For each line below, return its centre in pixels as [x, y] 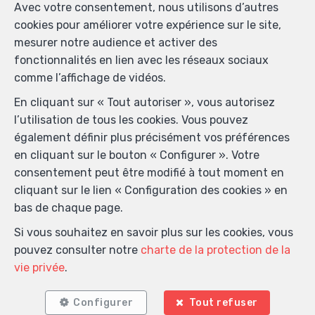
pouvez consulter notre [77, 250]
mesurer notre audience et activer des [116, 43]
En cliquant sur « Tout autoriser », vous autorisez [144, 102]
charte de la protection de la [216, 250]
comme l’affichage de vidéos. [90, 78]
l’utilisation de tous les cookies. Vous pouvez [131, 120]
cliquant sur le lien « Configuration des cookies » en [151, 190]
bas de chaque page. [69, 208]
